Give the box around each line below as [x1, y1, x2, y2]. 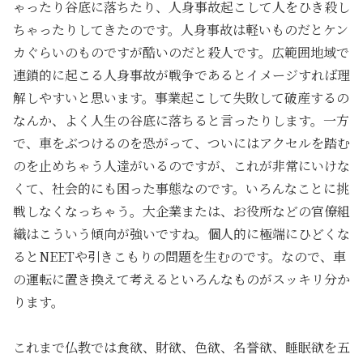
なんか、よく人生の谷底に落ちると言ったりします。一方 [13, 110, 349, 130]
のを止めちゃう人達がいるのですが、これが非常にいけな [13, 156, 350, 175]
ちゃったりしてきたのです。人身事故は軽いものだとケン [13, 19, 348, 39]
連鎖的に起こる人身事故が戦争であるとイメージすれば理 [13, 65, 350, 84]
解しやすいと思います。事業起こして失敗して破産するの [13, 88, 349, 107]
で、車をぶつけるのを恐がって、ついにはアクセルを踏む [13, 133, 350, 152]
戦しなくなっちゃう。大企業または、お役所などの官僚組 [13, 201, 350, 220]
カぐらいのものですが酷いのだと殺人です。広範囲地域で [13, 42, 349, 62]
